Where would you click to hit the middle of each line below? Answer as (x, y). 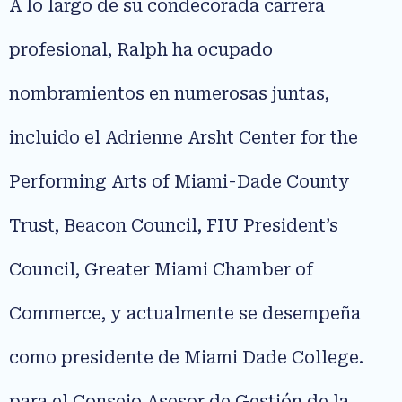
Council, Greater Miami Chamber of (161, 270)
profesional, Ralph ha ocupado (141, 50)
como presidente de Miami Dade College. (186, 358)
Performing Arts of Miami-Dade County (179, 182)
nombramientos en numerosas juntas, (169, 94)
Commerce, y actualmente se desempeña (185, 314)
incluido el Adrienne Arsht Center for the (184, 138)
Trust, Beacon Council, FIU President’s (174, 226)
